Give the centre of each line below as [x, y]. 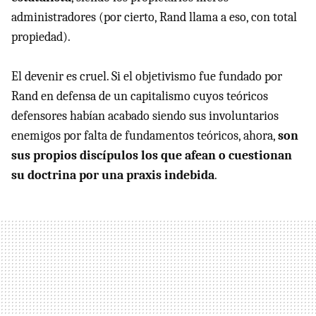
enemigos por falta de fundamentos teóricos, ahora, [145, 136]
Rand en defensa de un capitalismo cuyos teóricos [140, 97]
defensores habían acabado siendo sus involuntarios [145, 116]
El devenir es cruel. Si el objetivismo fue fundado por [147, 77]
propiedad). [41, 37]
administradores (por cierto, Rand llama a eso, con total [154, 18]
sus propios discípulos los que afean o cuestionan [152, 156]
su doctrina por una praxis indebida [113, 176]
